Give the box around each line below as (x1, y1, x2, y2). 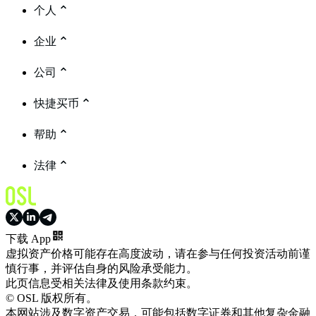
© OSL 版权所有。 (6, 291, 97, 304)
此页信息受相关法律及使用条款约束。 (6, 276, 197, 289)
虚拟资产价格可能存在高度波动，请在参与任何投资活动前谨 (6, 247, 310, 260)
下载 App (6, 232, 51, 245)
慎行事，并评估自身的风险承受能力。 (6, 262, 197, 274)
